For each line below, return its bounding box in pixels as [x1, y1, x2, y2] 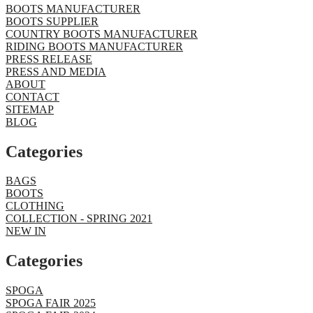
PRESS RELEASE [6, 52, 92, 65]
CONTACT [6, 90, 59, 103]
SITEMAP [6, 103, 54, 115]
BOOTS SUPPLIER [6, 15, 99, 27]
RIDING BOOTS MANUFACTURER [6, 40, 183, 52]
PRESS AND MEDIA [6, 65, 106, 78]
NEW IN [6, 225, 46, 238]
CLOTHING [6, 200, 64, 212]
